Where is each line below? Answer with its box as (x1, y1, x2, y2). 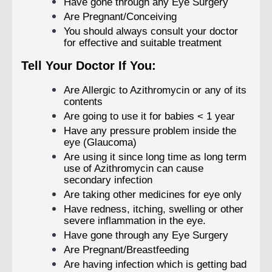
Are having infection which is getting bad (64, 258, 246, 271)
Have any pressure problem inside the (64, 124, 236, 137)
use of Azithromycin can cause (64, 162, 203, 175)
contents (64, 95, 103, 108)
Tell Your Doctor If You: (21, 59, 156, 73)
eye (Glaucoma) (64, 136, 137, 149)
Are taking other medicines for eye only (64, 188, 242, 201)
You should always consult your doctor (64, 25, 238, 38)
